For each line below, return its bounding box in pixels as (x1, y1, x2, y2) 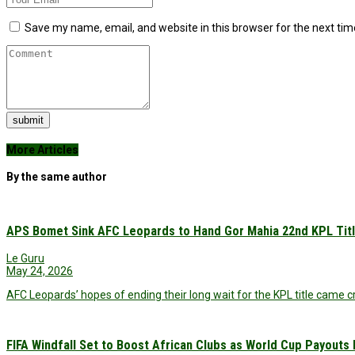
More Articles (6, 143, 78, 156)
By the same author (6, 170, 107, 184)
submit (13, 113, 44, 126)
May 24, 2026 (6, 264, 73, 277)
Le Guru (6, 251, 44, 265)
